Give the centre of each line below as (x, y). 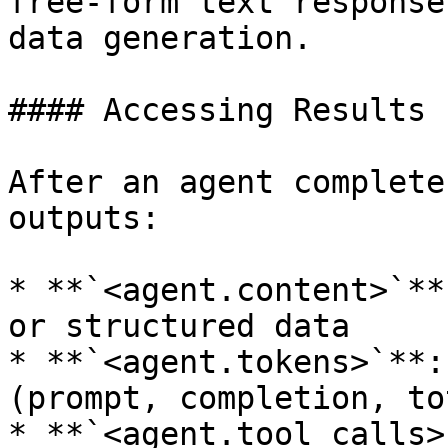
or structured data (179, 326)
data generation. (160, 38)
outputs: (84, 218)
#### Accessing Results (217, 110)
